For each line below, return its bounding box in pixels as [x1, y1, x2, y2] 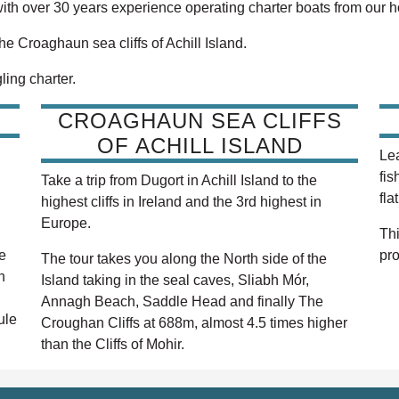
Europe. [41, 216, 91, 232]
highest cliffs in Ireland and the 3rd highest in [41, 194, 322, 210]
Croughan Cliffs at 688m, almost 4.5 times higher [41, 315, 347, 331]
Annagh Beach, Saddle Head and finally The [41, 294, 323, 310]
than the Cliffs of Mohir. [41, 337, 184, 353]
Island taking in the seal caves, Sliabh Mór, [41, 273, 309, 289]
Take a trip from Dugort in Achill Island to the [41, 173, 317, 189]
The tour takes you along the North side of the [41, 251, 327, 267]
